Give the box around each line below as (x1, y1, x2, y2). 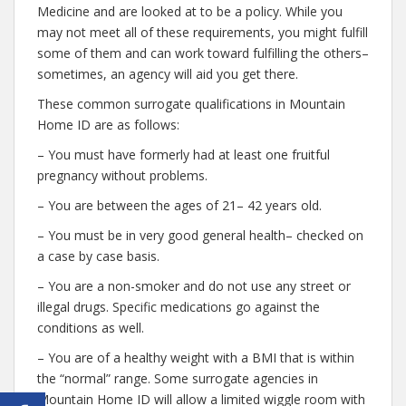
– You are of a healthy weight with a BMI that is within (37, 349, 354, 366)
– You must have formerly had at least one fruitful (37, 146, 330, 163)
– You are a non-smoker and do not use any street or (37, 277, 351, 295)
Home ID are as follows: (37, 116, 179, 133)
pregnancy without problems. (37, 167, 208, 184)
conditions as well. (37, 319, 144, 336)
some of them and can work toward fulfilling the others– (37, 44, 369, 62)
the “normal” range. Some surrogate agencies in (37, 370, 318, 387)
